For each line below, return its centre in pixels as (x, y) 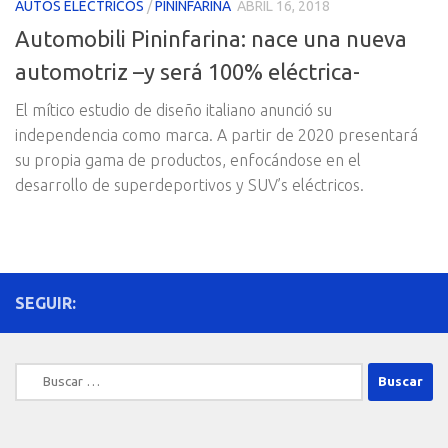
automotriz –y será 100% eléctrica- (187, 71)
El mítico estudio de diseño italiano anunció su (173, 109)
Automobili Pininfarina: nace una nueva (211, 38)
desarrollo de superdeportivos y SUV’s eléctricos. (189, 184)
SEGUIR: (45, 302)
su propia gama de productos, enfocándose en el (188, 159)
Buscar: (38, 373)
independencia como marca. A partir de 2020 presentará (216, 134)
